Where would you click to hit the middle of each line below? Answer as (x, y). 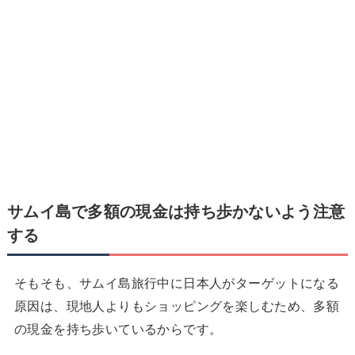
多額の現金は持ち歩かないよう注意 (216, 212)
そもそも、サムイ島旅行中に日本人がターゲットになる (177, 283)
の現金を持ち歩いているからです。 (118, 329)
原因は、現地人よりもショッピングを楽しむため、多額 (177, 306)
